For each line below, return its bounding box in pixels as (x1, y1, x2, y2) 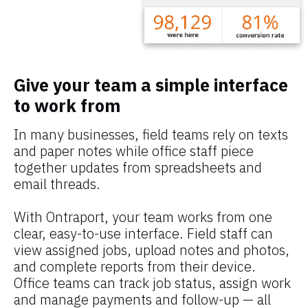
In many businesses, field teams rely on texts (14, 125, 288, 144)
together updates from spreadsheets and (14, 158, 262, 177)
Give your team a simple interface (14, 74, 288, 97)
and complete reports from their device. (14, 257, 256, 276)
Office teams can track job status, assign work (14, 274, 291, 293)
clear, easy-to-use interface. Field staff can (14, 224, 273, 243)
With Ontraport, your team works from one (14, 208, 272, 227)
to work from (14, 94, 120, 118)
